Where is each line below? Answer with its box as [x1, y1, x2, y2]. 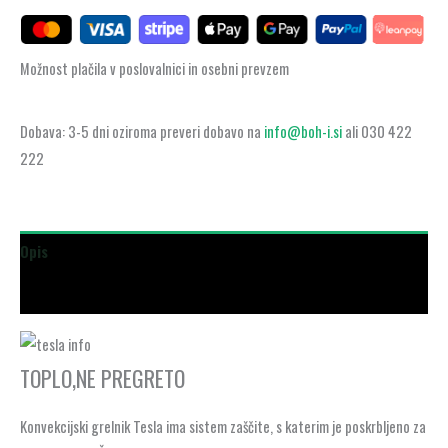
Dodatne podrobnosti [20, 282, 158, 304]
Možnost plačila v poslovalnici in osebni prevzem [20, 57, 289, 79]
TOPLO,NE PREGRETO [20, 361, 185, 394]
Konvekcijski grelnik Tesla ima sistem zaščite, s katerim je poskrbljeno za [20, 416, 426, 438]
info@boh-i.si [264, 121, 342, 143]
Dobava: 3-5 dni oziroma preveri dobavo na [20, 121, 264, 143]
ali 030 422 [342, 121, 412, 143]
